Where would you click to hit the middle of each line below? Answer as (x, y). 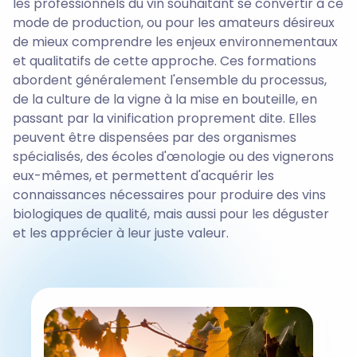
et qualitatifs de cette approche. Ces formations (165, 61)
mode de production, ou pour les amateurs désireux (174, 22)
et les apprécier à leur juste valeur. (121, 233)
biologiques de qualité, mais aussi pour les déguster (171, 214)
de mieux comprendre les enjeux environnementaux (175, 41)
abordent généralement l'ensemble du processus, (170, 80)
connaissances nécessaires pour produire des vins (169, 194)
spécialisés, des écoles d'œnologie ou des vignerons (173, 156)
